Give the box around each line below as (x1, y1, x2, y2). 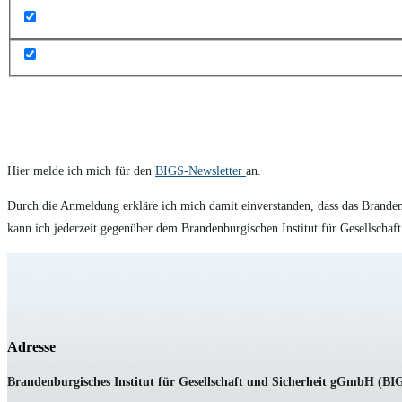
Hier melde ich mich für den (7, 164, 155, 179)
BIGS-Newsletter (155, 164, 246, 179)
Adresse (7, 339, 56, 355)
